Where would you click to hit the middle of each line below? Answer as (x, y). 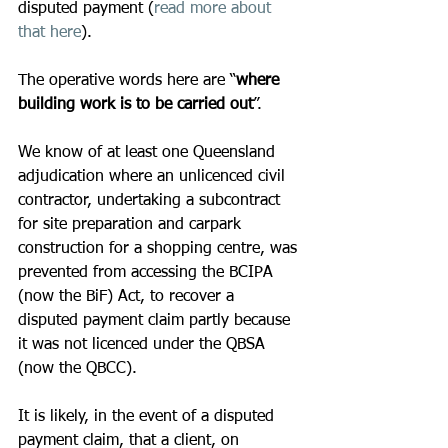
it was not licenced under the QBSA (144, 345)
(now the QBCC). (77, 369)
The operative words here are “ (127, 81)
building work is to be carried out (135, 105)
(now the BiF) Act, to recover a (128, 297)
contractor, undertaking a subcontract (151, 201)
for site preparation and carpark (132, 225)
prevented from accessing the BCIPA (148, 273)
